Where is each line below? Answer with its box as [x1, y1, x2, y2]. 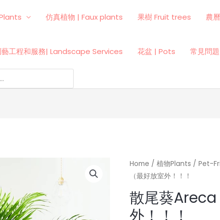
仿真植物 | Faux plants [46, 12, 123, 22]
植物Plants [157, 159, 191, 169]
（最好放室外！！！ [130, 171, 192, 181]
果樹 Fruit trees [137, 12, 191, 22]
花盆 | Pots [137, 46, 175, 56]
